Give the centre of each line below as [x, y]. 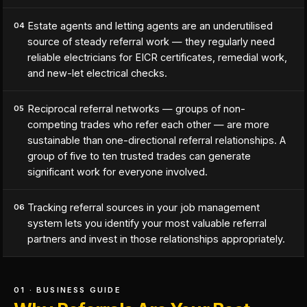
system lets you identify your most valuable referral [147, 223]
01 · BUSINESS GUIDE [67, 290]
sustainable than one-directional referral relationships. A [157, 140]
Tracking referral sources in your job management [144, 207]
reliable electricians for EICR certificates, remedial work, [157, 57]
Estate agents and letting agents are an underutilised [150, 26]
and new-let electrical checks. [97, 73]
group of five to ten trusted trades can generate [139, 156]
